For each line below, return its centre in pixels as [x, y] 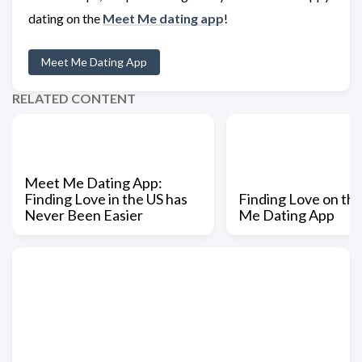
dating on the [65, 18]
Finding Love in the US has [106, 198]
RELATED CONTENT [74, 98]
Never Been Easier [84, 215]
